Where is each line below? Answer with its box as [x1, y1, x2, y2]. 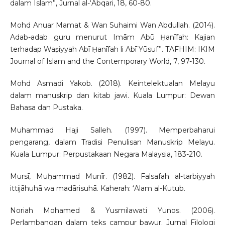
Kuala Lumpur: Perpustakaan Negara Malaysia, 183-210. [10, 149, 202, 159]
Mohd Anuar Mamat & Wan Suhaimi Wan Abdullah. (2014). [10, 21, 215, 30]
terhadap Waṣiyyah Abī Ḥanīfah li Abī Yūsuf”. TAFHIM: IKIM [10, 45, 215, 54]
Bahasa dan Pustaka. [10, 103, 83, 113]
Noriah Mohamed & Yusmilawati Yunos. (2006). [10, 205, 215, 215]
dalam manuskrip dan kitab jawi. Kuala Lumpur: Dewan [10, 91, 215, 100]
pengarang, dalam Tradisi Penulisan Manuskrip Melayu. [10, 137, 215, 147]
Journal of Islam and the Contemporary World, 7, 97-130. [10, 57, 205, 66]
